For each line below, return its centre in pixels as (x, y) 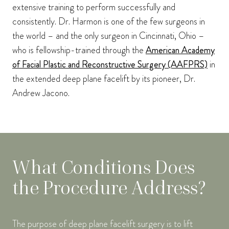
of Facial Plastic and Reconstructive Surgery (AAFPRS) (110, 65)
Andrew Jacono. (41, 93)
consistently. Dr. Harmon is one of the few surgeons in (109, 22)
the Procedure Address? (109, 188)
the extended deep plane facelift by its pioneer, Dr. (104, 79)
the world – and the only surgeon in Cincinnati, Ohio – (108, 36)
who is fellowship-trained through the (79, 50)
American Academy (180, 50)
